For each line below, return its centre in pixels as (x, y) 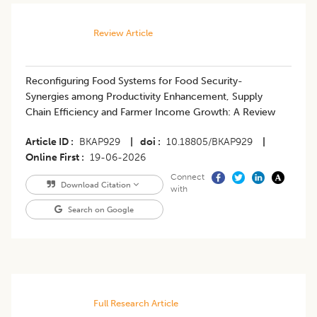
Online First (52, 158)
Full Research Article (136, 304)
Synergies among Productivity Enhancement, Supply (144, 97)
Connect (187, 177)
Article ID (47, 142)
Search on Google (100, 210)
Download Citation (96, 185)
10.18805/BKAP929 (209, 142)
